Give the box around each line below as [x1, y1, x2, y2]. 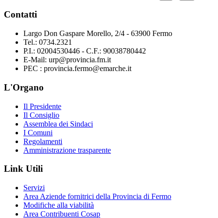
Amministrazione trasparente [23, 145, 111, 154]
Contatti [4, 9, 37, 20]
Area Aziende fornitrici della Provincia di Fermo [23, 192, 171, 200]
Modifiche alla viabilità [23, 200, 94, 209]
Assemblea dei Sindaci [23, 119, 93, 128]
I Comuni [23, 128, 53, 137]
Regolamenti [23, 137, 62, 145]
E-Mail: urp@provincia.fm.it [23, 55, 111, 64]
